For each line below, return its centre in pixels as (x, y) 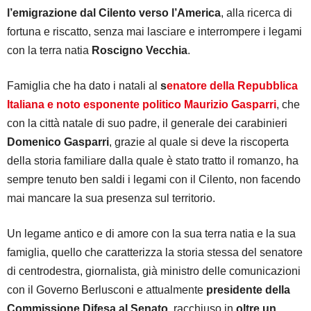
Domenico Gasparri (58, 142)
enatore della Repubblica (232, 85)
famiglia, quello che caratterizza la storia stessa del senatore (155, 252)
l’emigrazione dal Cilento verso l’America (114, 12)
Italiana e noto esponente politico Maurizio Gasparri (142, 104)
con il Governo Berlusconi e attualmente (107, 289)
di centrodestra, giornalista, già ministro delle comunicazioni (154, 271)
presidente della (248, 289)
